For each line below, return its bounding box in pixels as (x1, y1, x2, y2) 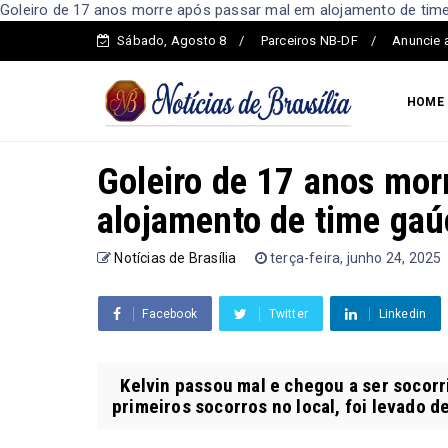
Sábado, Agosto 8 (117, 33, 227, 48)
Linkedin (378, 306, 427, 321)
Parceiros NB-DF (260, 33, 358, 48)
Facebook (142, 306, 198, 321)
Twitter (268, 306, 309, 321)
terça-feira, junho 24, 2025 (270, 249, 442, 266)
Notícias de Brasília (114, 249, 237, 266)
